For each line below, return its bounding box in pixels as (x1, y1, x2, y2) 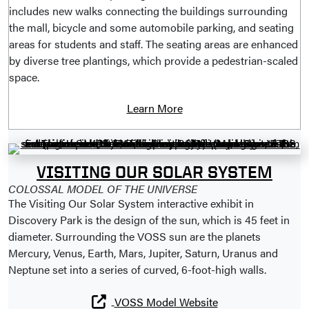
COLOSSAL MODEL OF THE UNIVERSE (8, 181, 197, 197)
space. (9, 69, 39, 86)
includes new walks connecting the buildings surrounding (9, 3, 288, 19)
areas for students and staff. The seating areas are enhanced (9, 36, 298, 52)
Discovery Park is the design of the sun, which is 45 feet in (8, 212, 290, 228)
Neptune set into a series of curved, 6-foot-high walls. (8, 261, 266, 278)
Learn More (126, 100, 183, 117)
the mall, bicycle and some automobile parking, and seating (9, 19, 294, 36)
